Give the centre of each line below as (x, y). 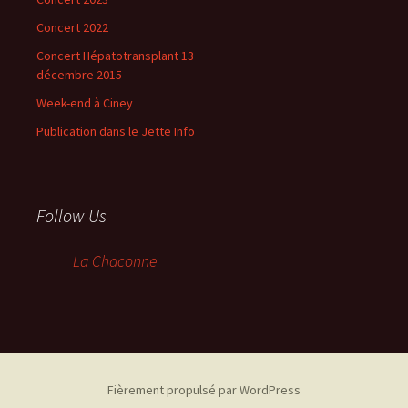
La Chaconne (115, 261)
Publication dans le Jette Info (116, 131)
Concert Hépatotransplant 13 (115, 56)
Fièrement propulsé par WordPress (204, 390)
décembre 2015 (79, 75)
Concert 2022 (72, 27)
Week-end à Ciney (85, 103)
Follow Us (71, 215)
